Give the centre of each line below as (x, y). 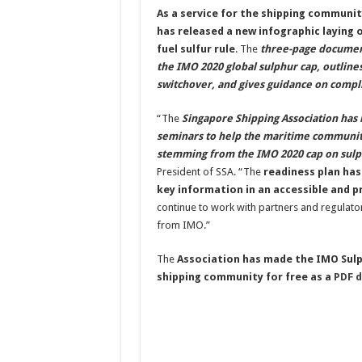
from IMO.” (183, 225)
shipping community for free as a (245, 276)
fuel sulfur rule (196, 48)
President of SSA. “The (210, 171)
